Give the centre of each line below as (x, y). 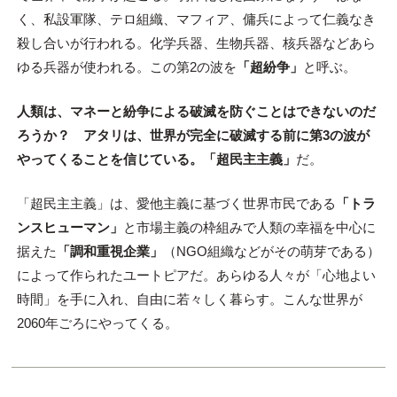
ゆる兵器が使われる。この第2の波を (126, 67)
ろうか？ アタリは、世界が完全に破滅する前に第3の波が (193, 136)
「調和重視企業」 (109, 251)
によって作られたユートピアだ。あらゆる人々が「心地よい (196, 275)
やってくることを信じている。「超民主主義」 (156, 160)
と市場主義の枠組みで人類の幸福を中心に (249, 227)
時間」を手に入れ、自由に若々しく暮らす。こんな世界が (189, 299)
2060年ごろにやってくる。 (97, 323)
